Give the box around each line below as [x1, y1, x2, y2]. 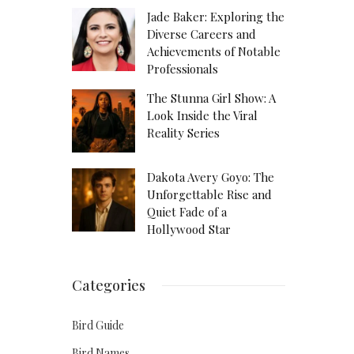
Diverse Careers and [147, 26, 256, 42]
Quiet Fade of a [147, 204, 227, 220]
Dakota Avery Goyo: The [147, 169, 274, 185]
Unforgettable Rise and [147, 186, 272, 202]
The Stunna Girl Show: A [147, 90, 276, 106]
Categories [72, 276, 145, 295]
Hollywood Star [147, 221, 231, 237]
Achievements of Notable [147, 43, 281, 59]
